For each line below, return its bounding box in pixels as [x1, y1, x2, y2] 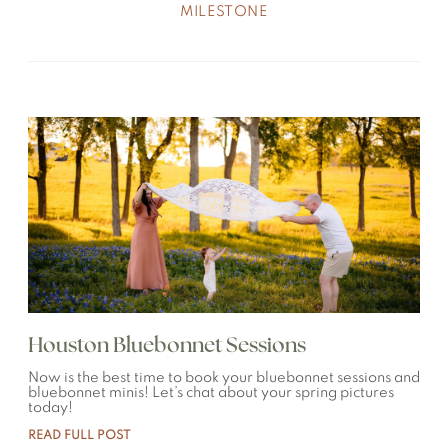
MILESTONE [180, 5, 268, 19]
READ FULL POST [28, 430, 131, 442]
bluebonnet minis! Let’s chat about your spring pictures [28, 386, 394, 400]
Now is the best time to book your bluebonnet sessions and [28, 371, 420, 385]
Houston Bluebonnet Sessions [28, 335, 306, 356]
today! [28, 401, 73, 415]
